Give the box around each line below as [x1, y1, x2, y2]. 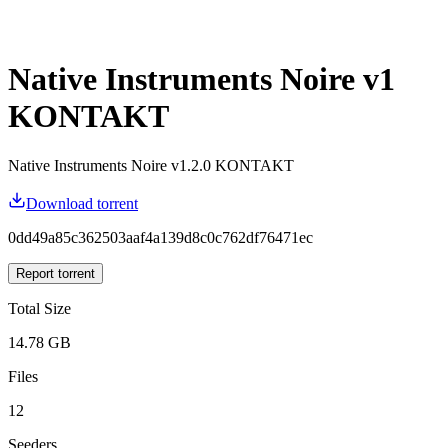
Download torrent [26, 194, 138, 212]
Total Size [8, 299, 71, 317]
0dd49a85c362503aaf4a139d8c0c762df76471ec [8, 228, 313, 246]
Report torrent [16, 265, 95, 281]
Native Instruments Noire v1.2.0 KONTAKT [8, 156, 294, 174]
